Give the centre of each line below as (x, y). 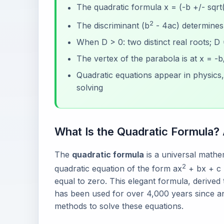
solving (90, 87)
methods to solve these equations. (119, 206)
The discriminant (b (113, 25)
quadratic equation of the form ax (118, 169)
